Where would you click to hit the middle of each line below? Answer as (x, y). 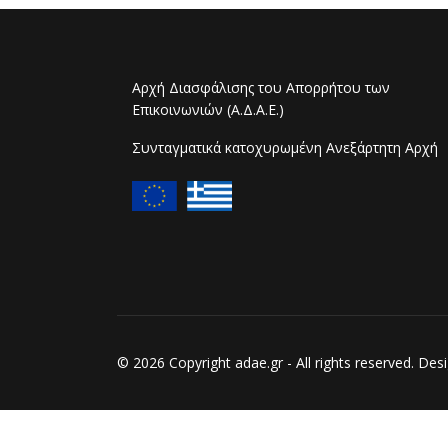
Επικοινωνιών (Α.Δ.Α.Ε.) (208, 109)
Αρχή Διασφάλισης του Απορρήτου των (261, 87)
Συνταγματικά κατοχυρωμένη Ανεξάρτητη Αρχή (285, 147)
